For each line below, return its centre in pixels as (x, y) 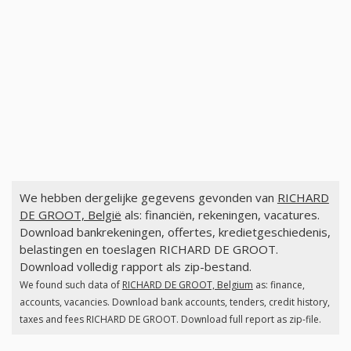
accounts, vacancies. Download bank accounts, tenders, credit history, (174, 302)
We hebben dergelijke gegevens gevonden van (148, 198)
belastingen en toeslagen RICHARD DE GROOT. (148, 250)
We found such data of (71, 285)
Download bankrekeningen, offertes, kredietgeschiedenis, (175, 232)
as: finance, (279, 285)
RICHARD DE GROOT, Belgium (187, 285)
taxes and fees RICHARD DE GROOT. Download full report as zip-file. (170, 320)
